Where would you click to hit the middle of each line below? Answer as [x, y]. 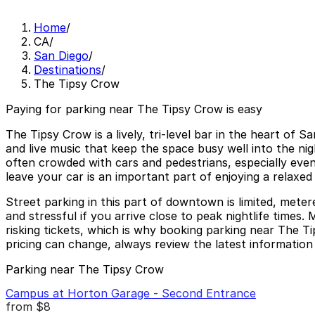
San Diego [61, 56]
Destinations [67, 70]
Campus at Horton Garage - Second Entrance [131, 293]
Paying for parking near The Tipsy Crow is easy [134, 109]
